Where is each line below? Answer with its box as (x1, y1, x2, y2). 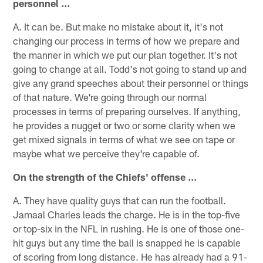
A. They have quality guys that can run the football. (13, 194, 227, 206)
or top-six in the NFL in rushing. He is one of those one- (13, 222, 245, 234)
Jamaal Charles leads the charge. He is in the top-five (13, 208, 241, 220)
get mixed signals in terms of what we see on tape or (13, 133, 235, 145)
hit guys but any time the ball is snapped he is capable (13, 236, 241, 248)
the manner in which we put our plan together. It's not (13, 48, 238, 60)
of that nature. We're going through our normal (13, 90, 207, 103)
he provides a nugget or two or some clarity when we (13, 119, 236, 131)
